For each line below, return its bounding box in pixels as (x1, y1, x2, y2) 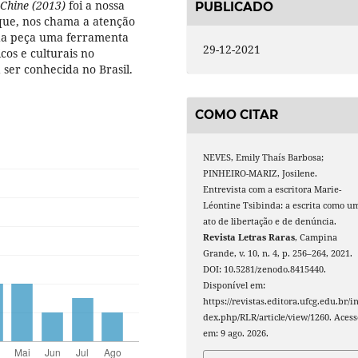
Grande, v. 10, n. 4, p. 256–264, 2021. (203, 248, 353, 260)
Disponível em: (203, 280, 266, 292)
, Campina (295, 232, 338, 244)
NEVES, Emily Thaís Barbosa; (203, 152, 324, 164)
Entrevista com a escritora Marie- (203, 184, 342, 196)
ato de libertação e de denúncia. (203, 216, 337, 228)
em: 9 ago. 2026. (203, 328, 269, 340)
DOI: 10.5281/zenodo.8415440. (203, 264, 327, 276)
